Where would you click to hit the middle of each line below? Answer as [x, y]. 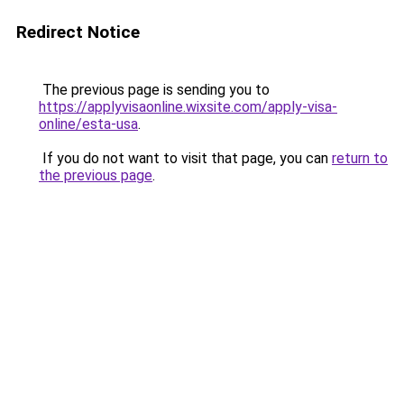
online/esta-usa [88, 124]
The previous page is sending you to [154, 90]
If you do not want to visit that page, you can [185, 158]
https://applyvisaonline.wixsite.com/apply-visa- [188, 107]
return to [360, 158]
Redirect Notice [78, 32]
